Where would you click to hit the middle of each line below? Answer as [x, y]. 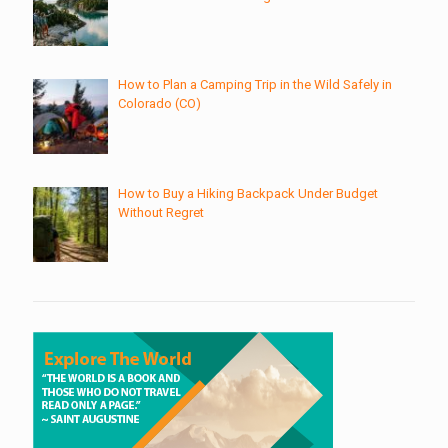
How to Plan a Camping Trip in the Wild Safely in [254, 85]
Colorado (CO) [159, 104]
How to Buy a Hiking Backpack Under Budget [247, 193]
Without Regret [160, 212]
